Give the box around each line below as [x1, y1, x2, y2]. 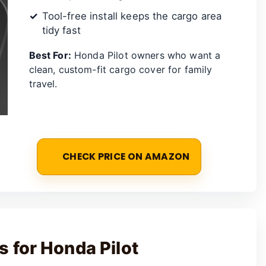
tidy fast [42, 24, 81, 37]
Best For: [28, 49, 71, 62]
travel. [28, 78, 58, 90]
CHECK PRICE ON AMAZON [62, 150, 190, 163]
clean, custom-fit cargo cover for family [28, 64, 213, 76]
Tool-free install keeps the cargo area [42, 10, 222, 23]
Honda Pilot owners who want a [71, 49, 221, 62]
